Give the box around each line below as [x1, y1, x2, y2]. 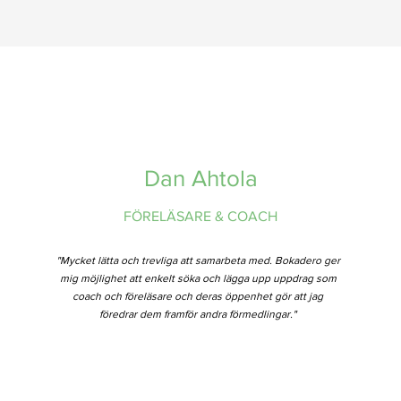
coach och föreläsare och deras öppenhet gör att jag [73, 290, 324, 303]
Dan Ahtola [143, 166, 258, 191]
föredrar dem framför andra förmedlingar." [99, 308, 297, 320]
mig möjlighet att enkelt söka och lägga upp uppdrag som [59, 272, 337, 285]
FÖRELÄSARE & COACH [124, 209, 278, 224]
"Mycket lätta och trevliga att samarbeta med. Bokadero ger [55, 254, 340, 267]
